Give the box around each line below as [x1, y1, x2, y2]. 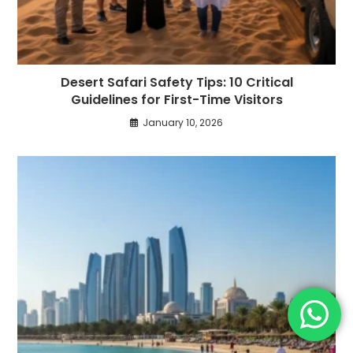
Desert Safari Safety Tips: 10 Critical [60, 72, 293, 91]
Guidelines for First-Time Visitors [70, 90, 283, 109]
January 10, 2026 [143, 115, 223, 129]
